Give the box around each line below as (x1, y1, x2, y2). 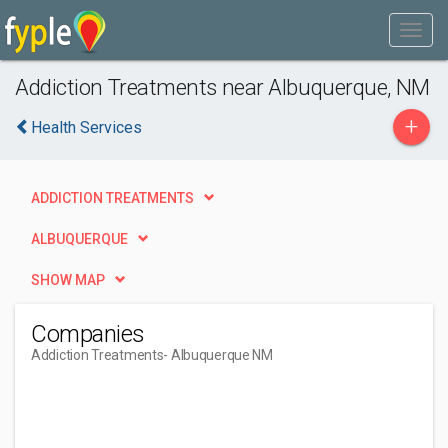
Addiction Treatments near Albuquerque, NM (15, 74, 430, 100)
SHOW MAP (31, 272, 105, 288)
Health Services (31, 118, 142, 137)
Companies (31, 320, 145, 348)
